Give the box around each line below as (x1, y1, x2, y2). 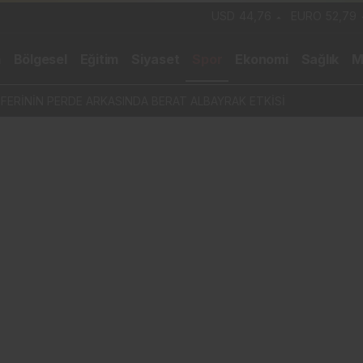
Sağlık (301, 51, 339, 67)
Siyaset (131, 51, 180, 67)
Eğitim (79, 51, 118, 67)
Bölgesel (13, 51, 67, 67)
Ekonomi (235, 51, 288, 67)
